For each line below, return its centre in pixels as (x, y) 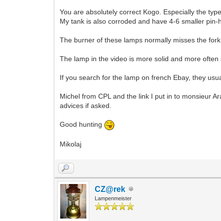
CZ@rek (110, 189)
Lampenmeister (113, 198)
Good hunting (82, 125)
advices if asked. (86, 105)
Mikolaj (71, 144)
